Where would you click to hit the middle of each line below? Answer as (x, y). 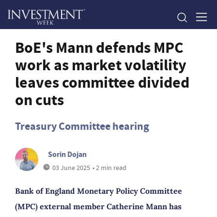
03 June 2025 (71, 168)
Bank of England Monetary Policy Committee (99, 191)
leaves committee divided (102, 82)
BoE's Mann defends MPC (99, 47)
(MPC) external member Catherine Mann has (98, 206)
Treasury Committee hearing (82, 126)
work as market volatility (101, 65)
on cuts (39, 100)
